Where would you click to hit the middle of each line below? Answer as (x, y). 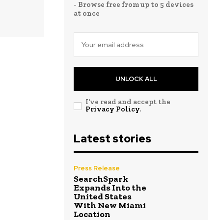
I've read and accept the (128, 102)
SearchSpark (101, 179)
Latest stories (112, 139)
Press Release (97, 168)
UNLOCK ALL (136, 79)
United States (103, 197)
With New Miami (110, 206)
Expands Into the (110, 188)
